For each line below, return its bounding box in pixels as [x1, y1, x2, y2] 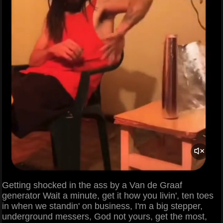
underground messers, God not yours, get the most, [2, 212, 207, 222]
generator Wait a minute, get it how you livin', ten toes [2, 191, 214, 201]
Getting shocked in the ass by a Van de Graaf [2, 180, 182, 191]
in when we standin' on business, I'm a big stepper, [2, 201, 203, 212]
